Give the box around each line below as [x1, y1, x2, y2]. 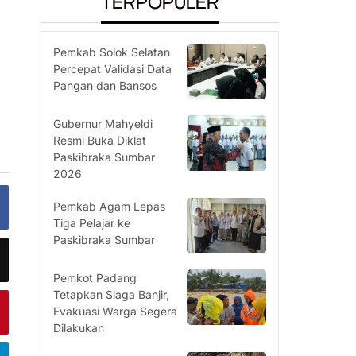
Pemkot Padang [53, 271, 137, 284]
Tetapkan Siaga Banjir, [53, 288, 170, 301]
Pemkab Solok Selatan [53, 45, 171, 59]
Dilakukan [53, 321, 105, 335]
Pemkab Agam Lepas [53, 199, 166, 213]
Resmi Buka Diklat [53, 133, 147, 147]
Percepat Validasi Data [53, 62, 172, 75]
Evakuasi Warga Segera [53, 304, 178, 318]
